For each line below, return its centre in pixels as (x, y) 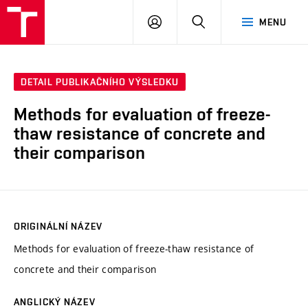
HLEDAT (223, 21)
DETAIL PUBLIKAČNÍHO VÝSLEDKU (100, 82)
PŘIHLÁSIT (186, 21)
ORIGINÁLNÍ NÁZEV (58, 226)
